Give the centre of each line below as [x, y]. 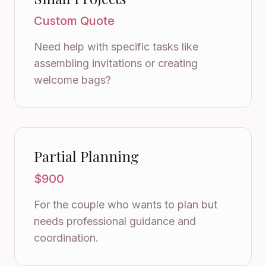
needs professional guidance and [115, 221]
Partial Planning [86, 156]
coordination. [66, 238]
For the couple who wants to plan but [126, 205]
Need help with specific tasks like [116, 47]
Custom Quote [74, 21]
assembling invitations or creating [116, 63]
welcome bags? [72, 80]
